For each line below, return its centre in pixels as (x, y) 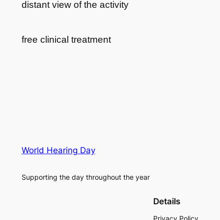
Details (167, 202)
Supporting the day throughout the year (85, 177)
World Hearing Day (58, 150)
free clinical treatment (66, 40)
